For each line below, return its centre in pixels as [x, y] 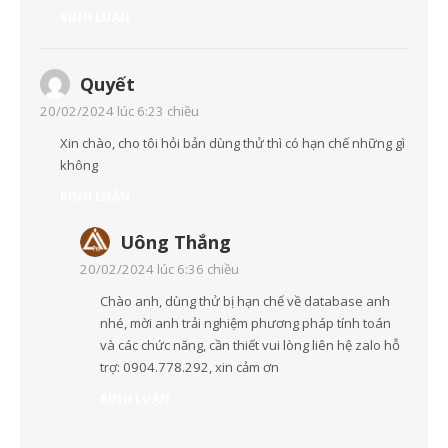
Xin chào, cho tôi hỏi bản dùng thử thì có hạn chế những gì [232, 143]
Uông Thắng [175, 242]
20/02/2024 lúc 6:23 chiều [119, 111]
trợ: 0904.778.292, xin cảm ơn [189, 367]
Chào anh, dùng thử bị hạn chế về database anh [245, 301]
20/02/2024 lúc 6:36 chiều [159, 269]
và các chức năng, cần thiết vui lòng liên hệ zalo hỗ [250, 345]
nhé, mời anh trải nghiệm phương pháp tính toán [245, 323]
